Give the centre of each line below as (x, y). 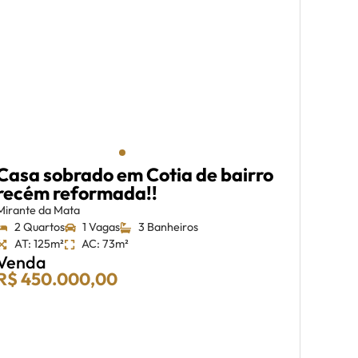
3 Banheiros (168, 227)
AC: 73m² (105, 244)
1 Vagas (101, 227)
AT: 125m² (39, 244)
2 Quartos (39, 227)
